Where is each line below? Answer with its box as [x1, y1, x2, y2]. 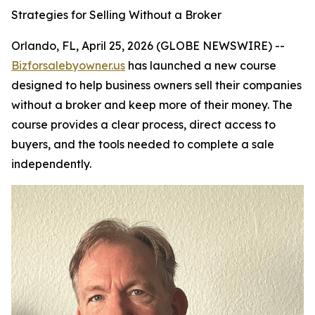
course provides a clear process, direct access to [11, 117, 276, 131]
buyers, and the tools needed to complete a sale [11, 137, 274, 151]
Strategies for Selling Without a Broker [11, 8, 221, 22]
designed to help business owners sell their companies [11, 78, 302, 92]
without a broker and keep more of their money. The [11, 98, 292, 112]
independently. [11, 157, 91, 171]
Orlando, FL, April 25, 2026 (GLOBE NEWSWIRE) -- [11, 39, 285, 53]
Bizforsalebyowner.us [11, 58, 125, 72]
